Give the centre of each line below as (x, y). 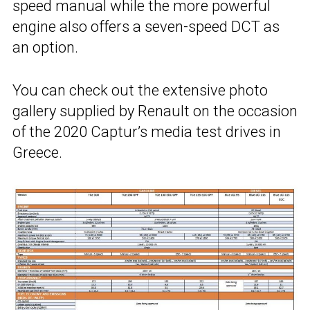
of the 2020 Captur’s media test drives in (147, 132)
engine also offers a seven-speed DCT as (146, 27)
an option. (45, 48)
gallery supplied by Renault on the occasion (155, 111)
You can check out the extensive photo (140, 91)
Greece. (37, 153)
